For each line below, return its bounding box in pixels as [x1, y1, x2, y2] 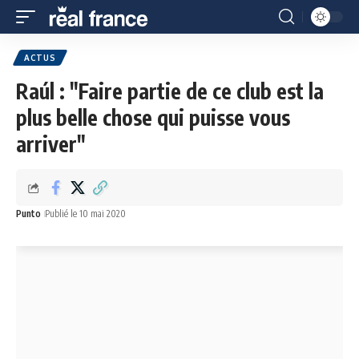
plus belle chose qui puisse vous [16, 104, 290, 131]
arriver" [16, 131, 86, 157]
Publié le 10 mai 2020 [45, 208, 126, 220]
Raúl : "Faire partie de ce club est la [16, 78, 324, 104]
